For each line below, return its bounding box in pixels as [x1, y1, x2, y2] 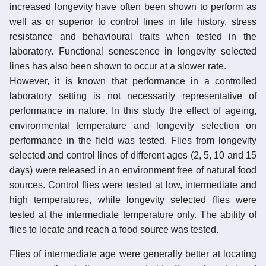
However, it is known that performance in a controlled [9, 75, 256, 86]
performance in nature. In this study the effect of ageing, [9, 105, 256, 116]
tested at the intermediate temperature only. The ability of [9, 209, 256, 220]
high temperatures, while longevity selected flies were [9, 194, 256, 205]
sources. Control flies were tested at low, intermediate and [9, 179, 256, 190]
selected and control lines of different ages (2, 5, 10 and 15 [9, 150, 256, 160]
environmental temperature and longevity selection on [9, 120, 256, 131]
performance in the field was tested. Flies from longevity [9, 135, 256, 145]
